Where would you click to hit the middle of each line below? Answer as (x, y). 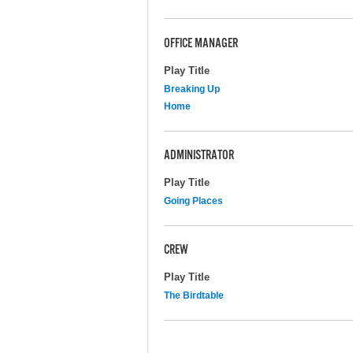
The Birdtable (194, 295)
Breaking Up (192, 89)
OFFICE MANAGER (201, 45)
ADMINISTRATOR (199, 156)
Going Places (193, 201)
